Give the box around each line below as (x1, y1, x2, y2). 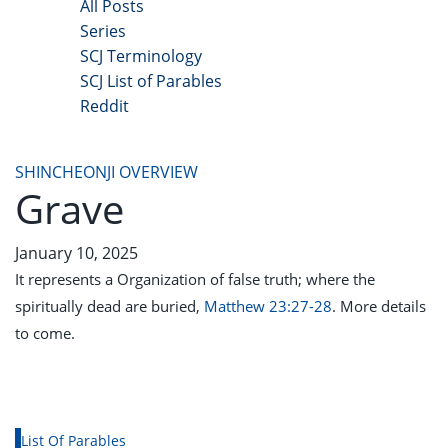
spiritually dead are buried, (15, 296, 204, 316)
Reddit (80, 95, 129, 117)
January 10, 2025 (15, 242, 138, 264)
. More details (332, 296, 426, 316)
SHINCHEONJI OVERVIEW (15, 161, 198, 183)
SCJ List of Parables (80, 70, 222, 92)
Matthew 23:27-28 (204, 296, 332, 316)
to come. (15, 323, 75, 343)
